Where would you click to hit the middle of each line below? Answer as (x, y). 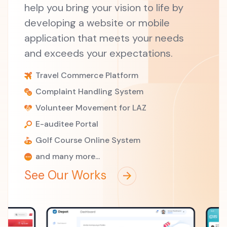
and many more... (67, 156)
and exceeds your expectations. (99, 53)
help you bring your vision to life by (104, 8)
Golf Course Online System (87, 140)
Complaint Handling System (88, 91)
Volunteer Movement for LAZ (90, 107)
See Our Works (67, 175)
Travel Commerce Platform (86, 75)
